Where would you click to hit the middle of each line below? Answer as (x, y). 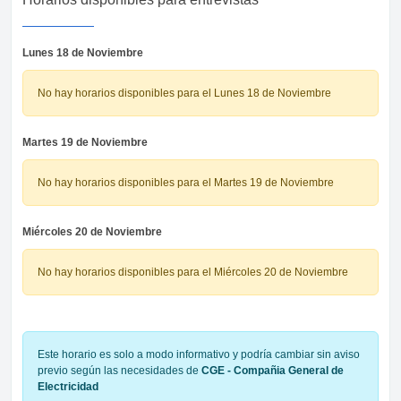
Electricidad (68, 386)
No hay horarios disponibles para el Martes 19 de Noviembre (186, 182)
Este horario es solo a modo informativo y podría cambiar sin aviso (199, 354)
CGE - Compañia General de (273, 370)
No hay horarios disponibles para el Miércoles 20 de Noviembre (193, 272)
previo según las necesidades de (119, 370)
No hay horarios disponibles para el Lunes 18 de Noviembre (184, 93)
